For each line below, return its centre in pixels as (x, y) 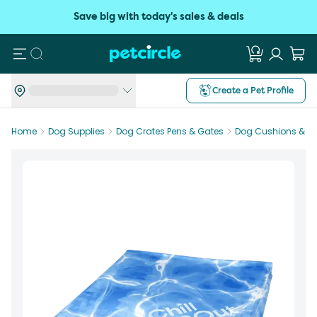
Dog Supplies (76, 131)
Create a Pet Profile (253, 90)
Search (57, 53)
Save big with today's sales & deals (158, 17)
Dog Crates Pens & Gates (170, 131)
